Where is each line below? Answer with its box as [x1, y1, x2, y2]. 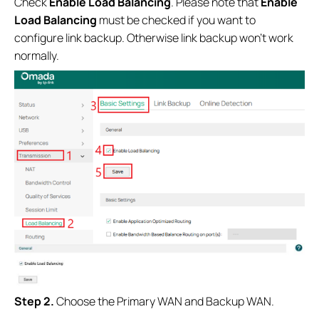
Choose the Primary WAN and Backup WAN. [56, 293, 274, 310]
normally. [14, 48, 59, 64]
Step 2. [14, 293, 56, 310]
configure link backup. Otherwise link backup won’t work [14, 30, 293, 46]
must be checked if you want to [97, 12, 256, 28]
